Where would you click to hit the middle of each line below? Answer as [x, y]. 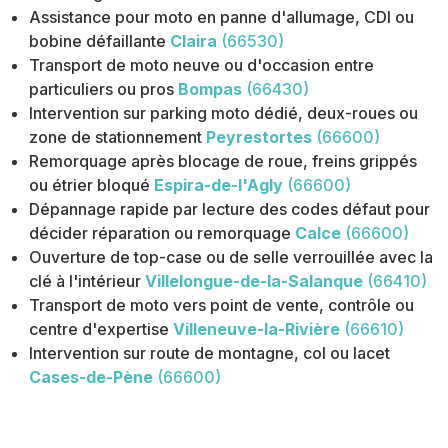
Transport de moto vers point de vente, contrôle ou [222, 305]
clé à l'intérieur [85, 281]
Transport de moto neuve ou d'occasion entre [202, 65]
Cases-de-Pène [91, 377]
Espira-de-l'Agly [219, 185]
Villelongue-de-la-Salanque [254, 281]
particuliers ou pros [102, 89]
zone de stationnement [116, 137]
